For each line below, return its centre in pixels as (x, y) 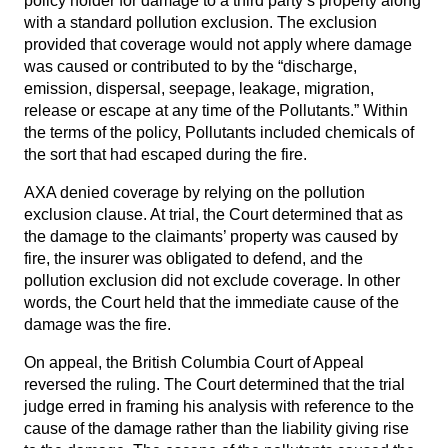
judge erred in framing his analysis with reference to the (219, 406)
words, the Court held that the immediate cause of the (211, 302)
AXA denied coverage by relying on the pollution (194, 192)
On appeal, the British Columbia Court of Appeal (194, 362)
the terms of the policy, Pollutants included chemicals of (219, 132)
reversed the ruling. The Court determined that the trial (214, 384)
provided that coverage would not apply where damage (218, 44)
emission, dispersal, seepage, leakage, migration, (199, 88)
